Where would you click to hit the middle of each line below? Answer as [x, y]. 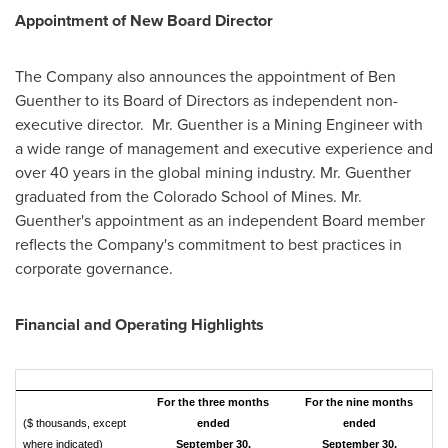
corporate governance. [94, 268]
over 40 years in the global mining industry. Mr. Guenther [213, 172]
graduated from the [84, 196]
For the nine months [359, 402]
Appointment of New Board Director [144, 20]
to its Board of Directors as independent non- [239, 100]
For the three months [213, 402]
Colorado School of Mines [243, 196]
